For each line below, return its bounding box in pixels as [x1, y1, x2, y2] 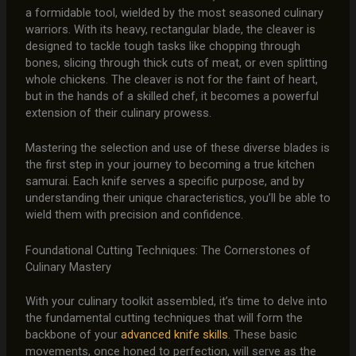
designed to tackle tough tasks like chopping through [25, 39, 300, 54]
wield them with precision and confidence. [25, 207, 243, 222]
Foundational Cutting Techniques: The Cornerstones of [25, 242, 311, 257]
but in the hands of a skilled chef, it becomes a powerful [25, 89, 319, 104]
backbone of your [25, 327, 121, 342]
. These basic [227, 327, 297, 342]
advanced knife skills [120, 327, 228, 342]
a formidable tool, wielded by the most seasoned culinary [25, 6, 323, 21]
